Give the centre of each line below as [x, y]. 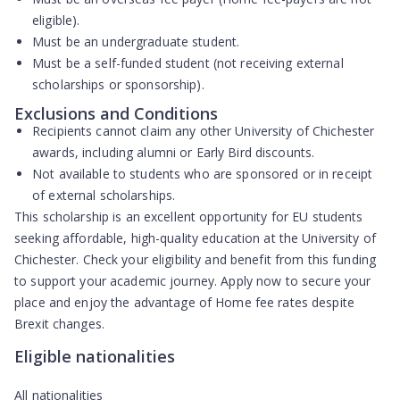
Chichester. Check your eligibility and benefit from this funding [195, 259]
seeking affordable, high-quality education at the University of [195, 238]
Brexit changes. [59, 324]
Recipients [64, 131]
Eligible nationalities [95, 356]
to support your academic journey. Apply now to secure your [193, 281]
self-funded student [152, 63]
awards [54, 152]
